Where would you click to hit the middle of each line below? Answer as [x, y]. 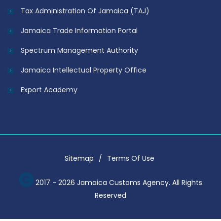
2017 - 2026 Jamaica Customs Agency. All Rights [118, 183]
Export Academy [49, 90]
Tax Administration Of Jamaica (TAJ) [85, 11]
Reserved [110, 196]
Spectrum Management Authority [79, 51]
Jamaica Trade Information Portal [79, 31]
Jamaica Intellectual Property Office [84, 70]
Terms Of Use [131, 159]
